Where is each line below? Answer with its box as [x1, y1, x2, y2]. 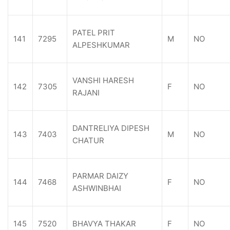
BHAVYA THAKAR [72, 219, 136, 228]
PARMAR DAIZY [72, 171, 128, 181]
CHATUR [72, 136, 104, 145]
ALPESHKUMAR [72, 40, 130, 50]
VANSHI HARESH [72, 75, 134, 85]
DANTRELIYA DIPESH [72, 123, 149, 133]
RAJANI [72, 88, 100, 98]
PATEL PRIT [72, 28, 115, 37]
